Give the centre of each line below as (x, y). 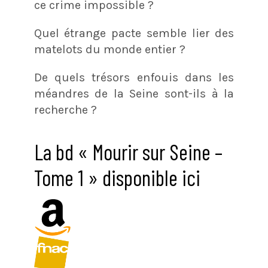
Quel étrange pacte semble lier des (134, 33)
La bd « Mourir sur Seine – (128, 151)
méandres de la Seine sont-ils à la (134, 93)
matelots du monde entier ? (109, 49)
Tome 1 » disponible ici (117, 177)
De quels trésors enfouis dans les (134, 77)
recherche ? (65, 109)
